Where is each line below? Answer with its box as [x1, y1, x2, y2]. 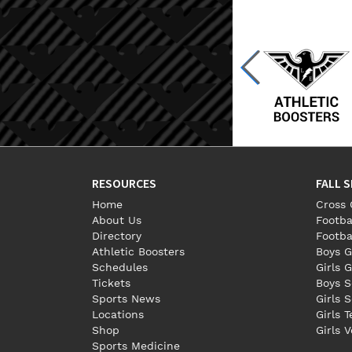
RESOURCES [92, 175, 156, 192]
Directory [92, 229, 141, 242]
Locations [92, 308, 144, 321]
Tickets [92, 277, 130, 289]
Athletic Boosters [92, 245, 185, 258]
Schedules [92, 261, 148, 273]
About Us [92, 214, 141, 226]
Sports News [92, 292, 160, 305]
